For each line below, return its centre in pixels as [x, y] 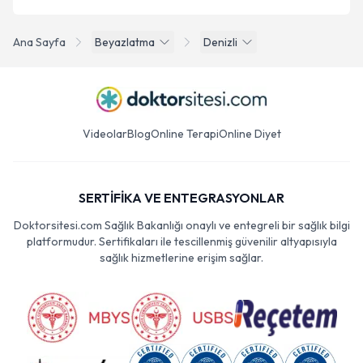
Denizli [220, 42]
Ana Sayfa [39, 42]
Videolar [105, 134]
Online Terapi [184, 134]
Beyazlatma [125, 42]
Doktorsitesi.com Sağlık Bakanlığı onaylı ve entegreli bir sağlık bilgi [181, 225]
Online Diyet [250, 134]
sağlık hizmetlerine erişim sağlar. [181, 258]
